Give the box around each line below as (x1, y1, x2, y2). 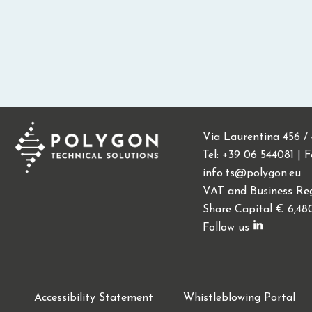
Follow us (202, 222, 249, 234)
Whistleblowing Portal (183, 292, 296, 304)
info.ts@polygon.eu (202, 168, 301, 180)
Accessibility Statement (34, 292, 153, 304)
